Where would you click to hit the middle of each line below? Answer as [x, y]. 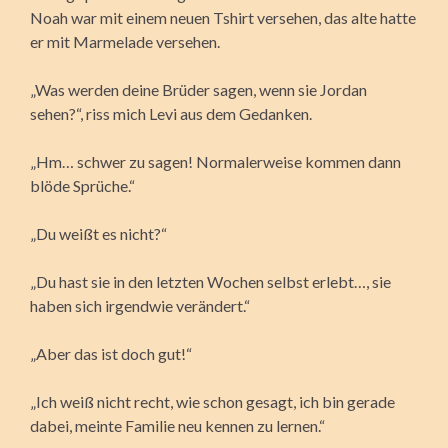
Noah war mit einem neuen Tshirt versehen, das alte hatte [223, 17]
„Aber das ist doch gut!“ [111, 353]
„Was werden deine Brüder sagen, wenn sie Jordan [198, 89]
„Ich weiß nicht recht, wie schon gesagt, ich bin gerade [212, 401]
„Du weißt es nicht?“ [98, 233]
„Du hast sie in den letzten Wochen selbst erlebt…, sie [210, 281]
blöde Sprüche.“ [82, 185]
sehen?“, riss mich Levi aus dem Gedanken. [171, 113]
